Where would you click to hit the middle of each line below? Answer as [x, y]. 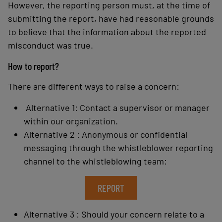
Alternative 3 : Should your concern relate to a [114, 214]
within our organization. [71, 121]
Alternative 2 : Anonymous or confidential [106, 135]
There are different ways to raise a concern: [95, 86]
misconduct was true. [52, 45]
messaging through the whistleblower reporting [118, 148]
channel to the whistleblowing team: [96, 161]
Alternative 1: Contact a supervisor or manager [117, 108]
